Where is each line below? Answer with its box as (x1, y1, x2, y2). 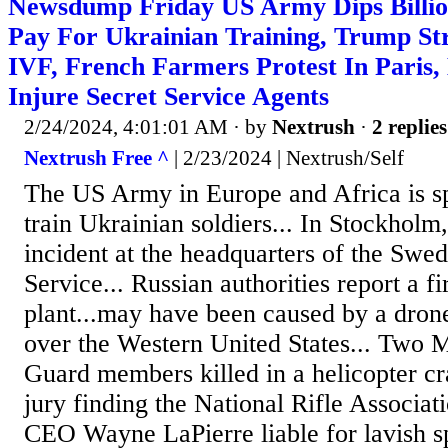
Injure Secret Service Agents (8, 81, 329, 111)
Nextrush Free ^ (24, 146, 169, 171)
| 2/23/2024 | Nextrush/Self (169, 146, 404, 171)
